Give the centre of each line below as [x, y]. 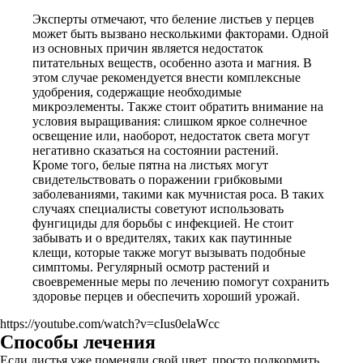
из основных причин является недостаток [148, 48]
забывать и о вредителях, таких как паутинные [162, 238]
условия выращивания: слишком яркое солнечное [170, 121]
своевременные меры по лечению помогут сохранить [181, 282]
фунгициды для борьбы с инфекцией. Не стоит [163, 223]
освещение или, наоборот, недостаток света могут [171, 136]
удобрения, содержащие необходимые [137, 92]
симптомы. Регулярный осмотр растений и [151, 267]
